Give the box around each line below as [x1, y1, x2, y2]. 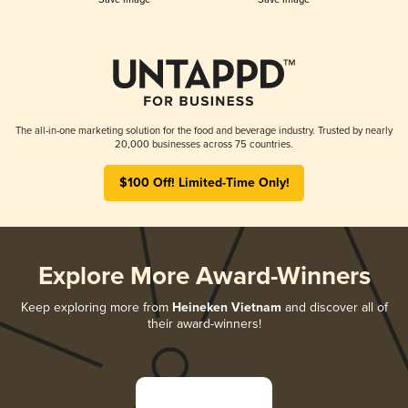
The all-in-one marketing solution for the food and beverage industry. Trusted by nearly [15, 124, 393, 137]
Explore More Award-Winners [37, 260, 371, 293]
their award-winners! [147, 315, 261, 331]
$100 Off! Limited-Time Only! [118, 174, 290, 191]
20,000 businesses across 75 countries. [115, 138, 293, 150]
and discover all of [280, 299, 388, 315]
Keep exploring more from [20, 299, 172, 315]
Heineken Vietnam [171, 299, 281, 316]
